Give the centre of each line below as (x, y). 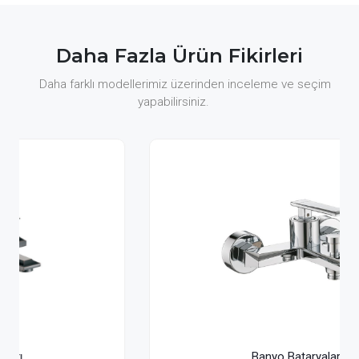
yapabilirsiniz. (173, 102)
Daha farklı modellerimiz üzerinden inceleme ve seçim (186, 84)
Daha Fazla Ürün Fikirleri (179, 56)
